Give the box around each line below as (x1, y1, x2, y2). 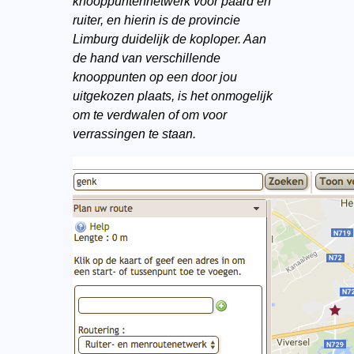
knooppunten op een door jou (72, 70, 237, 84)
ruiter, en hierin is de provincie (72, 13, 240, 27)
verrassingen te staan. (72, 127, 196, 141)
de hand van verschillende (72, 51, 220, 65)
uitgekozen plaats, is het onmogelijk (72, 89, 273, 103)
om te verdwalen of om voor (72, 108, 227, 122)
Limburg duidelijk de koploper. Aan (72, 32, 266, 46)
